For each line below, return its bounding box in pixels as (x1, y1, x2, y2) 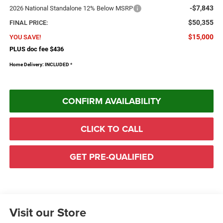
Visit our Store (9, 204, 86, 222)
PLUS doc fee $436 (9, 45, 64, 53)
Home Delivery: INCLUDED (9, 61, 69, 68)
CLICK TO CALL (80, 122, 143, 135)
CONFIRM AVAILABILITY (62, 94, 161, 108)
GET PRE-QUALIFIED (69, 150, 154, 163)
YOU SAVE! (9, 33, 41, 41)
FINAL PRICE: (9, 18, 48, 26)
